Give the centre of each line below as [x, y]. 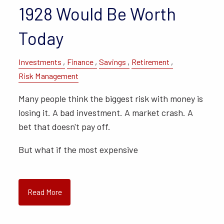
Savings [113, 62]
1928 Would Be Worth [97, 14]
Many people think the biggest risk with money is [111, 98]
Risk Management [49, 75]
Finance [80, 62]
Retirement [151, 62]
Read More [44, 192]
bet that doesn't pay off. [65, 126]
